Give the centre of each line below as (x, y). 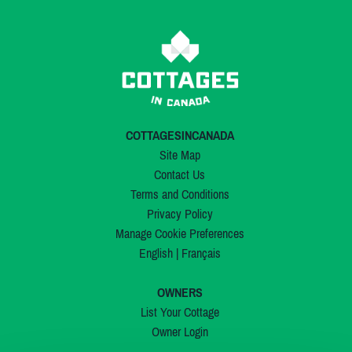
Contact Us (180, 175)
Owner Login (180, 332)
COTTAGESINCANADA (180, 136)
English (156, 253)
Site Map (180, 155)
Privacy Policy (180, 214)
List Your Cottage (180, 312)
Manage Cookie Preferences (180, 234)
